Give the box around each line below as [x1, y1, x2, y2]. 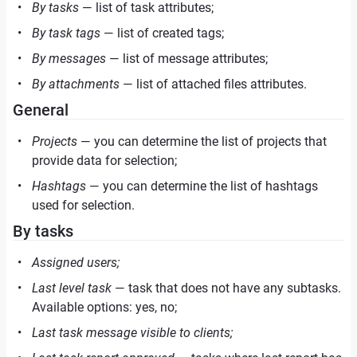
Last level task [32, 280, 112, 296]
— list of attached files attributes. [120, 76, 307, 92]
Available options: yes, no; [32, 300, 177, 315]
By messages [32, 51, 106, 66]
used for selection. [32, 198, 135, 213]
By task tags [32, 25, 100, 41]
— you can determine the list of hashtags [86, 178, 318, 194]
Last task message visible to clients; [32, 325, 233, 340]
